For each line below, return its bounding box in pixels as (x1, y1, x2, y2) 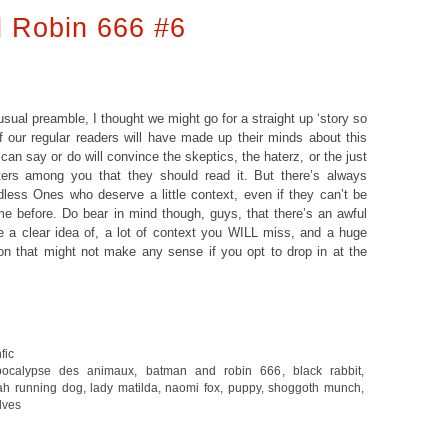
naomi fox (165, 381, 221, 394)
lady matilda (90, 381, 158, 394)
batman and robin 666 (145, 364, 282, 377)
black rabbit (292, 364, 362, 377)
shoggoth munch (268, 381, 362, 394)
